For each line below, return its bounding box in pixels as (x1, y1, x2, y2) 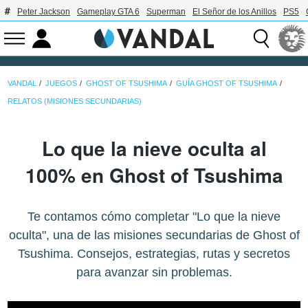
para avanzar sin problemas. (76, 265, 232, 280)
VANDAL (8, 78, 37, 87)
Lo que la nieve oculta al (41, 134, 267, 163)
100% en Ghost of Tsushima (25, 161, 283, 190)
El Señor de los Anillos (192, 7, 276, 16)
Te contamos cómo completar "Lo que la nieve (27, 210, 280, 224)
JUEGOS (45, 78, 78, 87)
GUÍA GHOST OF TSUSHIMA (176, 78, 278, 87)
